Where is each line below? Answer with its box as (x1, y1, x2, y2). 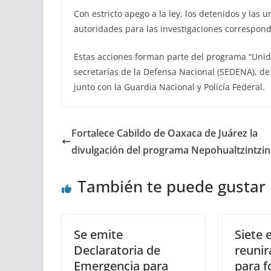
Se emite (74, 226, 123, 243)
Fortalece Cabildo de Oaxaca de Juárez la (71, 126, 258, 140)
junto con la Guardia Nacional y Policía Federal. (74, 81, 265, 93)
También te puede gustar (77, 175, 266, 197)
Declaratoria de (74, 242, 160, 258)
